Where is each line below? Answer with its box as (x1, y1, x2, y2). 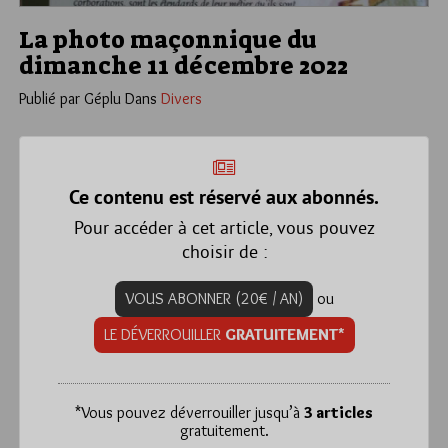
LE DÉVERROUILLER (103, 325, 225, 345)
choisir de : (181, 240, 267, 264)
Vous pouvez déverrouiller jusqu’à (81, 403, 304, 423)
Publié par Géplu (19, 89, 121, 109)
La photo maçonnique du (19, 23, 317, 56)
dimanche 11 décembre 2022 (19, 49, 348, 82)
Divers (161, 89, 202, 109)
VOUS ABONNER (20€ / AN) (124, 289, 303, 309)
